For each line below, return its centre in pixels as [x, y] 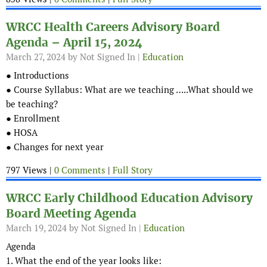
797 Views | [30, 170]
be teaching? [32, 104]
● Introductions [38, 76]
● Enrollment [33, 119]
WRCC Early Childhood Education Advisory [129, 198]
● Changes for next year [55, 147]
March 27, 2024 [36, 57]
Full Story [133, 170]
